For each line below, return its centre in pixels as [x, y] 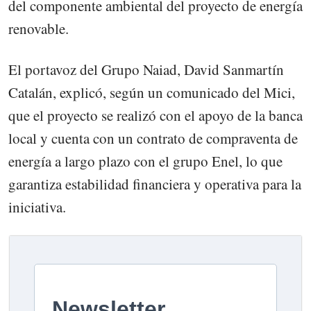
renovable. [39, 29]
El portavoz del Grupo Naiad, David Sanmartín [146, 69]
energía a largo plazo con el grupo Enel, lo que [145, 161]
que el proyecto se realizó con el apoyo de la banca [155, 115]
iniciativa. [37, 207]
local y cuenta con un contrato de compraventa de [153, 138]
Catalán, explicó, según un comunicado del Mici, [152, 92]
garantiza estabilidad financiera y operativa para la [155, 184]
